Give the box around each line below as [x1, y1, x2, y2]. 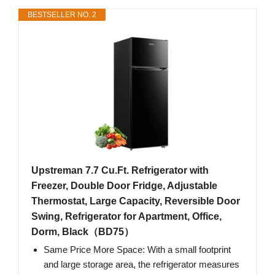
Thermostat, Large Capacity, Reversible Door [31, 195, 240, 206]
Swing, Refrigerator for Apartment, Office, [31, 211, 222, 222]
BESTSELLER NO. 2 [28, 10, 96, 19]
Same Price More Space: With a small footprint [44, 244, 231, 255]
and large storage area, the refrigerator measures [44, 258, 239, 269]
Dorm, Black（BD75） [31, 226, 134, 237]
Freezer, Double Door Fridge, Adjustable [31, 180, 217, 191]
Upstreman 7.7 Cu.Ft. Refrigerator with [31, 165, 209, 176]
